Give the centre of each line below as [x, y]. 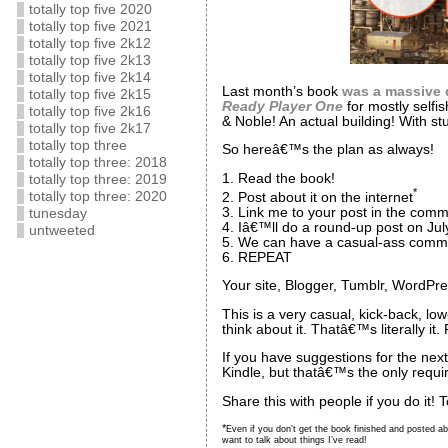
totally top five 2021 [90, 26]
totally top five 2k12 [89, 43]
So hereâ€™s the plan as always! [327, 150]
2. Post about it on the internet [317, 197]
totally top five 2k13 [89, 60]
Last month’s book [281, 91]
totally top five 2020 [90, 9]
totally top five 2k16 [89, 111]
